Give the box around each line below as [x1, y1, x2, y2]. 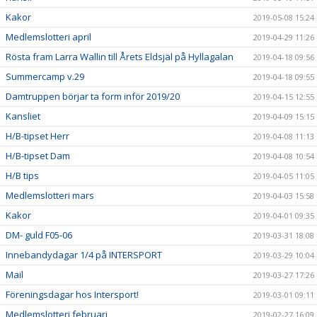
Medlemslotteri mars [6, 189, 94, 202]
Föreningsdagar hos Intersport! [6, 288, 139, 301]
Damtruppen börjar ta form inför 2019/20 [6, 90, 180, 103]
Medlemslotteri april [6, 30, 91, 43]
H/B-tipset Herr [6, 129, 69, 142]
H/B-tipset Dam [6, 149, 70, 162]
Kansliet [6, 110, 40, 122]
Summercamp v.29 [6, 70, 84, 83]
